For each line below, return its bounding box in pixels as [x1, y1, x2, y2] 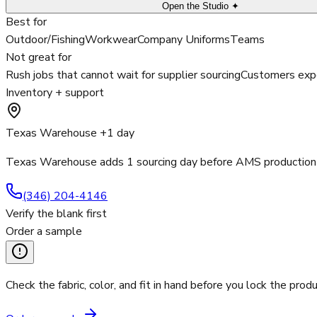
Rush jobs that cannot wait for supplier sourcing [6, 67, 241, 83]
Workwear [85, 32, 137, 48]
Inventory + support [6, 85, 104, 101]
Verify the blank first [6, 206, 107, 222]
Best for [6, 14, 47, 30]
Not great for [6, 50, 71, 66]
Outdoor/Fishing [6, 32, 85, 48]
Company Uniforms [137, 32, 230, 48]
